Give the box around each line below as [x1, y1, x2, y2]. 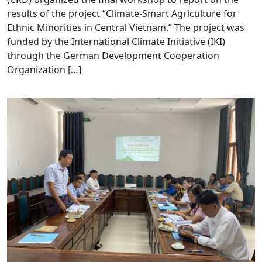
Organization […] [7, 63, 81, 76]
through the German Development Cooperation [7, 49, 219, 62]
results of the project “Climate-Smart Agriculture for [7, 6, 237, 20]
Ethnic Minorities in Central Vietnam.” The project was [7, 20, 244, 34]
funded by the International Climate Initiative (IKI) [7, 35, 225, 48]
